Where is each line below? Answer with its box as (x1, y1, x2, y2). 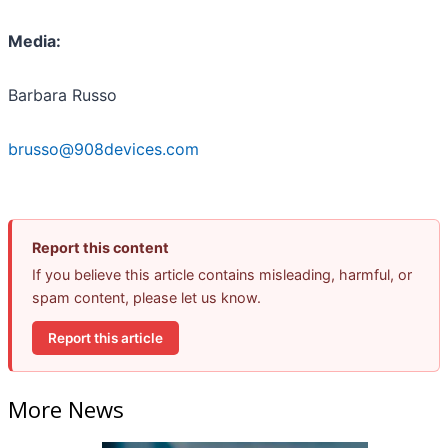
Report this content (32, 239, 169, 257)
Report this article (48, 329, 163, 346)
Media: (8, 31, 61, 52)
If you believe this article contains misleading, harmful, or (32, 266, 412, 284)
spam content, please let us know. (32, 289, 261, 307)
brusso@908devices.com (8, 139, 199, 160)
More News (8, 393, 124, 424)
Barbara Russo (8, 85, 117, 106)
